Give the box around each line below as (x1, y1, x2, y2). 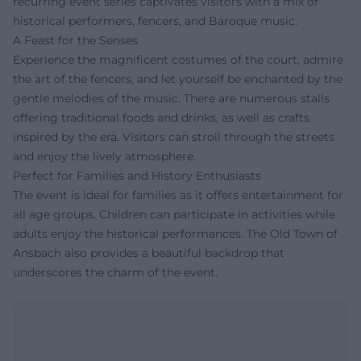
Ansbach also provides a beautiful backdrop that (13, 245, 284, 260)
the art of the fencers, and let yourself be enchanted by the (13, 71, 342, 86)
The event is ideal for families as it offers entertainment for (13, 187, 343, 202)
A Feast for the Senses (13, 32, 138, 48)
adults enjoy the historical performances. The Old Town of (13, 226, 338, 241)
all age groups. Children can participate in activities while (13, 206, 335, 222)
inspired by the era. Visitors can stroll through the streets (13, 129, 334, 144)
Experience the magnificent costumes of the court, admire (13, 52, 343, 67)
